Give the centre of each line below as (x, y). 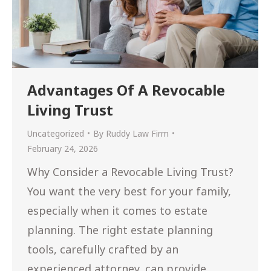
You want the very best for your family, (129, 191)
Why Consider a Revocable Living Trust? (130, 171)
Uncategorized (56, 133)
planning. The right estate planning (120, 230)
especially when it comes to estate (117, 210)
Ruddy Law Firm (137, 133)
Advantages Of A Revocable (126, 90)
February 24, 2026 (63, 148)
